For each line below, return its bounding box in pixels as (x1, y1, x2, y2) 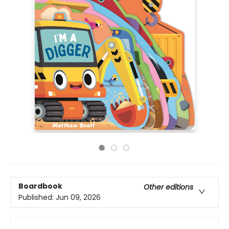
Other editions (144, 182, 193, 193)
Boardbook (18, 181, 62, 192)
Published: (18, 192, 56, 203)
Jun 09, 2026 (56, 192, 101, 203)
